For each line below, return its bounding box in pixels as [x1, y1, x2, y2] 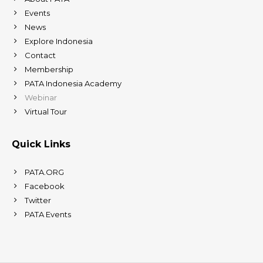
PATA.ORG [25, 167, 64, 177]
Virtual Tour [25, 107, 67, 116]
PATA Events [25, 210, 71, 219]
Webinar [25, 93, 57, 102]
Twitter [25, 195, 51, 205]
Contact [25, 50, 56, 60]
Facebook [25, 181, 65, 191]
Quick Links [12, 139, 70, 150]
